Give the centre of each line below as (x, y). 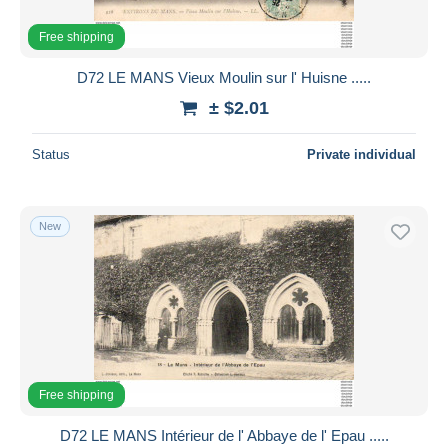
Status (51, 154)
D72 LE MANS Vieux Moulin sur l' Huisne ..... (224, 77)
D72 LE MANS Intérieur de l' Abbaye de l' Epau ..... (224, 435)
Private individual (361, 154)
